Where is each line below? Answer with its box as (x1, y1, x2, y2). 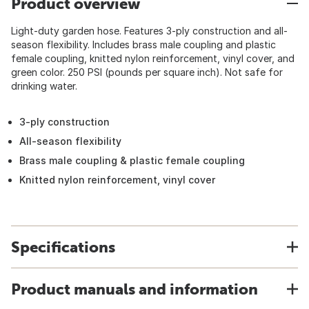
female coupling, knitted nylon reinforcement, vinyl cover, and (11, 52, 295, 64)
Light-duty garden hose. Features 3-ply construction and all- (11, 25, 288, 37)
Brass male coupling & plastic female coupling (19, 154, 245, 166)
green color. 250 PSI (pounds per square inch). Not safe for (11, 66, 283, 78)
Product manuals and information (11, 280, 258, 298)
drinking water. (11, 80, 77, 92)
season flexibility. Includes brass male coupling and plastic (11, 39, 276, 50)
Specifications (11, 238, 115, 256)
